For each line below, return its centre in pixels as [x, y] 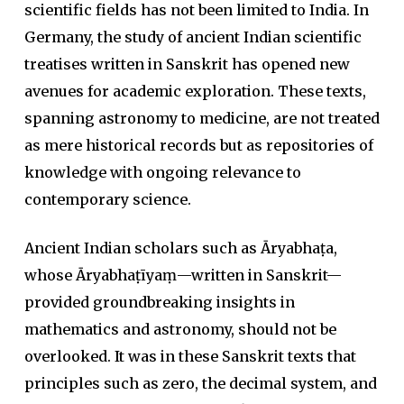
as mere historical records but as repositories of [198, 145]
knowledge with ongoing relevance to [162, 172]
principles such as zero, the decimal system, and [200, 383]
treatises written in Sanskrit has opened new [187, 64]
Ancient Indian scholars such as [142, 248]
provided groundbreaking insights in [159, 302]
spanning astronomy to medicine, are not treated [202, 118]
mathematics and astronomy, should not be [180, 329]
